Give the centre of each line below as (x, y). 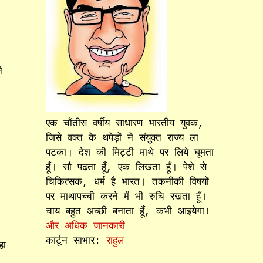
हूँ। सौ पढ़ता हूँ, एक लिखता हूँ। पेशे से (127, 167)
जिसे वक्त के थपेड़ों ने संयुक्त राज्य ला (122, 138)
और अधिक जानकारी (86, 226)
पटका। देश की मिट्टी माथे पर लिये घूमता (130, 153)
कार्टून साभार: (76, 241)
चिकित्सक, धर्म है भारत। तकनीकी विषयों (128, 182)
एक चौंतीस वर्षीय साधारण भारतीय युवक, (125, 123)
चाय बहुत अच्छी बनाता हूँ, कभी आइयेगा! (128, 211)
